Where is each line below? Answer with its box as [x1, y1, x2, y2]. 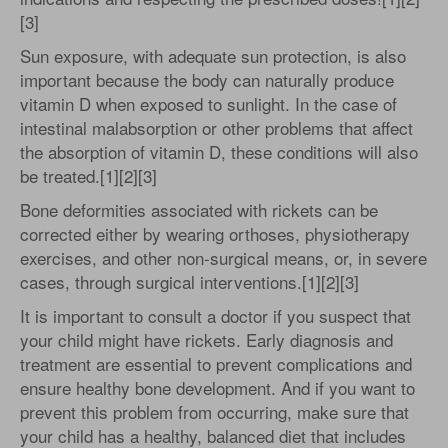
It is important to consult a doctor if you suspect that [20, 303, 411, 328]
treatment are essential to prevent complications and [20, 351, 412, 376]
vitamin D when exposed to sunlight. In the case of [20, 91, 397, 116]
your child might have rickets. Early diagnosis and [20, 327, 393, 352]
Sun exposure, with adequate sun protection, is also [20, 43, 406, 68]
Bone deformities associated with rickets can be [20, 197, 378, 222]
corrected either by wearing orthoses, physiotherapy [20, 221, 410, 246]
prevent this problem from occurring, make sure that [20, 399, 409, 424]
